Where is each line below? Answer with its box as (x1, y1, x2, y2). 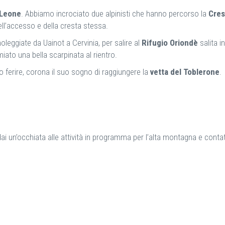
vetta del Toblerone (150, 66, 219, 77)
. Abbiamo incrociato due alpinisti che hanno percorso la (21, 8, 208, 19)
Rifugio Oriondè (142, 37, 198, 48)
